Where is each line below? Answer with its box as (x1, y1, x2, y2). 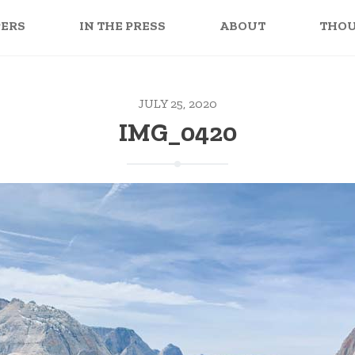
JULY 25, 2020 (138, 95, 217, 111)
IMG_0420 (118, 116, 237, 147)
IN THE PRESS (79, 18, 166, 34)
